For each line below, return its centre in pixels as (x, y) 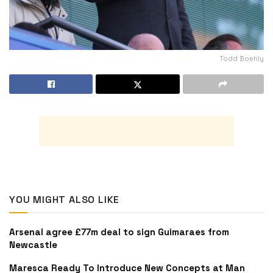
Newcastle (33, 244)
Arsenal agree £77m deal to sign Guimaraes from (119, 232)
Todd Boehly (242, 58)
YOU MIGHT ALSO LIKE (65, 199)
